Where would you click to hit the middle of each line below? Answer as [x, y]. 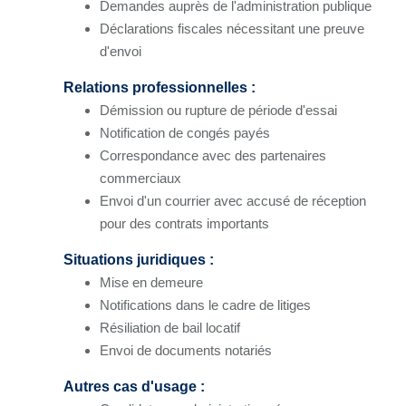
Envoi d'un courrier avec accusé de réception [233, 200]
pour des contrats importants [184, 223]
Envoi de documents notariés [186, 350]
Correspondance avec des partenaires [213, 155]
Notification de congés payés [185, 132]
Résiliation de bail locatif [170, 327]
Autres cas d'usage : [134, 386]
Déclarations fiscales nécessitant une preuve [232, 28]
